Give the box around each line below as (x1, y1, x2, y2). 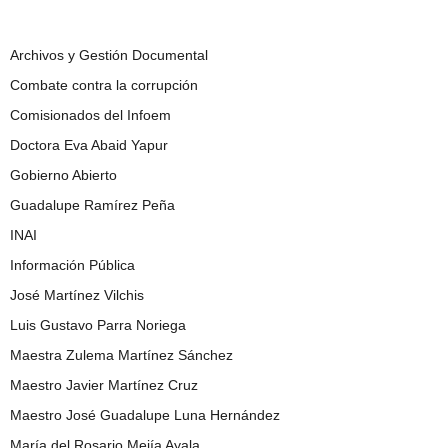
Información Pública (10, 257, 135, 273)
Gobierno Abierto (10, 167, 117, 183)
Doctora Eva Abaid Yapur (10, 137, 168, 153)
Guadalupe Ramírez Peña (10, 197, 175, 213)
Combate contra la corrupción (10, 77, 198, 93)
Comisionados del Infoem (10, 107, 171, 123)
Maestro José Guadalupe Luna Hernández (10, 407, 280, 423)
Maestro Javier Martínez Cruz (10, 377, 198, 393)
